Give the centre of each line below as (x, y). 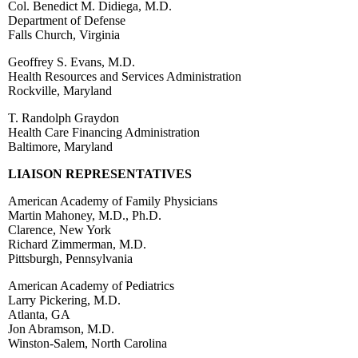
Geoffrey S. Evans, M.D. (72, 62)
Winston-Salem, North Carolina (88, 343)
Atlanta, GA (39, 314)
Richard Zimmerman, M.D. (77, 244)
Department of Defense (67, 20)
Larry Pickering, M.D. (64, 300)
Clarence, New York (60, 229)
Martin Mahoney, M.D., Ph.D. (85, 215)
